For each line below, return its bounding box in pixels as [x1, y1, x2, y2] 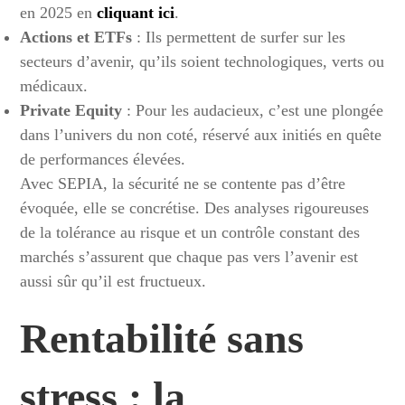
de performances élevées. [20, 149, 186, 168]
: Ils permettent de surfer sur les [132, 27, 346, 46]
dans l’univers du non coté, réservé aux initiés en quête [20, 125, 382, 144]
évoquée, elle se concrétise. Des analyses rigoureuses [20, 198, 370, 217]
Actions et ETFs [20, 27, 133, 46]
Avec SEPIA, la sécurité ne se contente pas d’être [20, 174, 346, 193]
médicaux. [20, 76, 89, 95]
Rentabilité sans [20, 315, 305, 362]
